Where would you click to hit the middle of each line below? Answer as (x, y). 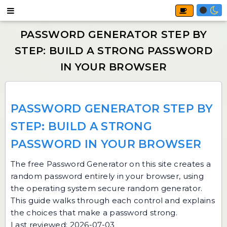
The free (29, 164)
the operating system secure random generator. (107, 188)
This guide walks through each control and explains (113, 200)
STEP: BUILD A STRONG (82, 126)
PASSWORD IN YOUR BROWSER (106, 144)
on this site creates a (169, 164)
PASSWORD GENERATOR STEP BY (112, 109)
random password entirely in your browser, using (107, 176)
